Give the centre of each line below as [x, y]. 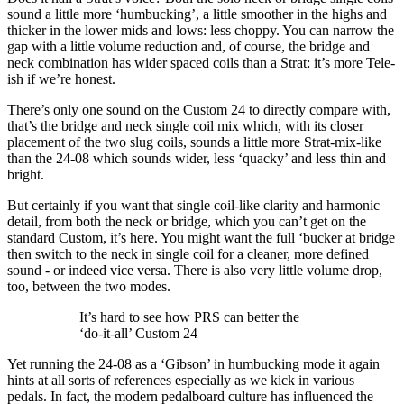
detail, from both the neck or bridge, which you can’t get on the [187, 222]
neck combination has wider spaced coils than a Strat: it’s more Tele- [201, 63]
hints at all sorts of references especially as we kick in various [181, 381]
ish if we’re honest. [63, 79]
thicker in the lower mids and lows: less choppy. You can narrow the [201, 31]
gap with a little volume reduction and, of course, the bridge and [188, 47]
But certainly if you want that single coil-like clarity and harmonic [193, 206]
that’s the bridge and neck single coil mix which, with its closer [185, 126]
